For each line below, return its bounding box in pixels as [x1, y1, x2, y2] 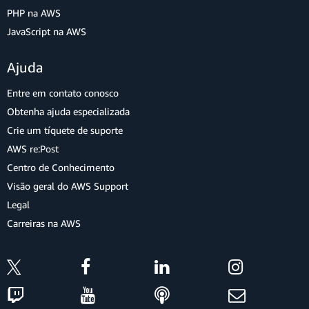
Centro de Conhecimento [7, 161, 114, 173]
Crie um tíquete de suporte [7, 124, 123, 136]
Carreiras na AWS [7, 217, 81, 229]
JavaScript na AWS [7, 26, 86, 37]
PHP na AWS [7, 7, 61, 19]
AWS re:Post [7, 143, 59, 154]
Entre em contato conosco [7, 87, 119, 99]
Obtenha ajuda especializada [7, 106, 130, 117]
